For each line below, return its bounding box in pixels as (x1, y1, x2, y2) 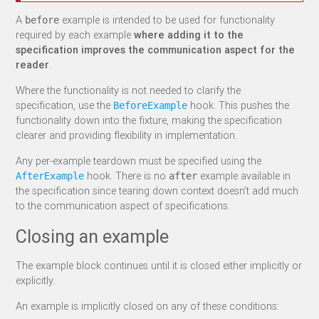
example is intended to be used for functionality (59, 13, 276, 27)
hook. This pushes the (187, 98, 290, 113)
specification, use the (16, 98, 114, 113)
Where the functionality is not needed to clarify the (16, 83, 241, 98)
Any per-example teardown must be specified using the (16, 153, 262, 167)
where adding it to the (134, 28, 244, 42)
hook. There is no (84, 168, 169, 182)
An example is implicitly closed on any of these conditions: (16, 298, 280, 313)
